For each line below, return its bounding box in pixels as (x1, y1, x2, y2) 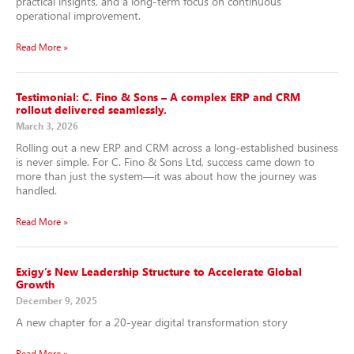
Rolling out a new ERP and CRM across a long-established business (16, 139, 338, 155)
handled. (16, 182, 57, 198)
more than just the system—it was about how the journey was (16, 168, 317, 183)
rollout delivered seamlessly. (16, 101, 167, 117)
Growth (16, 276, 55, 292)
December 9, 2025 (16, 293, 97, 307)
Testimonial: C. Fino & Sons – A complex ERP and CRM (16, 88, 300, 104)
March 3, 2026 (16, 119, 78, 132)
